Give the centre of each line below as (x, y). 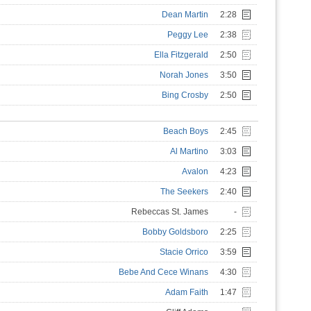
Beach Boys (186, 131)
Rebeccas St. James (170, 212)
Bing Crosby (185, 95)
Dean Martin (185, 15)
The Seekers (184, 192)
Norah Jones (184, 75)
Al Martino (189, 151)
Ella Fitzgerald (181, 55)
